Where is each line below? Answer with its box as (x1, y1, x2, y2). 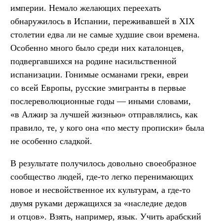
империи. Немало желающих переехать (10, 2, 161, 13)
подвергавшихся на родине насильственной (10, 56, 177, 66)
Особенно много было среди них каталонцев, (10, 42, 184, 53)
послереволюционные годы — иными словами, (10, 96, 191, 106)
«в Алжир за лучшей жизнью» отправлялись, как (10, 109, 198, 119)
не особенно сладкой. (10, 136, 92, 146)
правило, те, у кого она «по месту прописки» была (10, 122, 204, 133)
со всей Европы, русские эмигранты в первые (10, 82, 186, 93)
